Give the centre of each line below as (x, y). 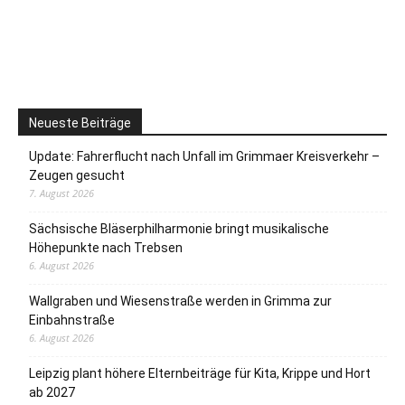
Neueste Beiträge (80, 122)
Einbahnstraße (72, 320)
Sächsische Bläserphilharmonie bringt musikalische (179, 228)
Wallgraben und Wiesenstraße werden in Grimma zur (180, 301)
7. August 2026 (61, 193)
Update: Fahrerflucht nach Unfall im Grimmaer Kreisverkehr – (204, 156)
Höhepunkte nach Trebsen (106, 247)
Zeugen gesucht (77, 175)
